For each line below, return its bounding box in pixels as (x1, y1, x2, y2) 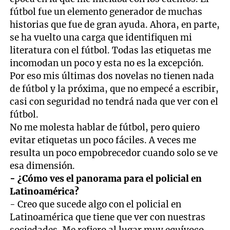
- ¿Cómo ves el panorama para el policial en (10, 172, 202, 184)
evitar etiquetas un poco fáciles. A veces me (10, 134, 197, 146)
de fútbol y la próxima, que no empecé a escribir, (10, 83, 219, 94)
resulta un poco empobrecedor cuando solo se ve (10, 147, 218, 159)
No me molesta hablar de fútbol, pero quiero (10, 121, 200, 133)
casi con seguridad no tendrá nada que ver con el (10, 95, 219, 107)
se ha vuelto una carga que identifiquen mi (10, 31, 193, 43)
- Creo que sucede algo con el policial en (10, 198, 182, 210)
